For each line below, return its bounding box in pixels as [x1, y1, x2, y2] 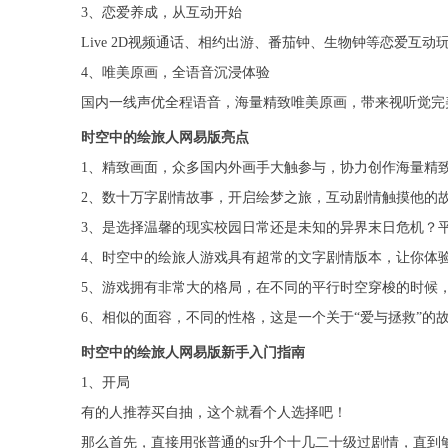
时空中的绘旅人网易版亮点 [80, 130, 249, 146]
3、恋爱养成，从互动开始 [80, 5, 242, 21]
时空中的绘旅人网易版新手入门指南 [80, 345, 305, 361]
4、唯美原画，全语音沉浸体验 [80, 65, 270, 81]
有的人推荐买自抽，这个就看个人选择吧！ [80, 405, 347, 421]
